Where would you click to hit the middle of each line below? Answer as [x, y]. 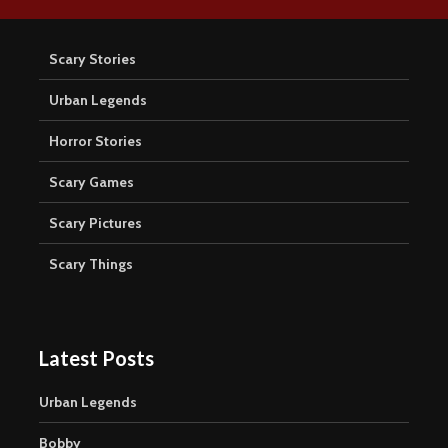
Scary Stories [92, 58]
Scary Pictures [95, 222]
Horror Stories [95, 140]
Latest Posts [96, 357]
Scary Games [91, 181]
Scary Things [91, 263]
